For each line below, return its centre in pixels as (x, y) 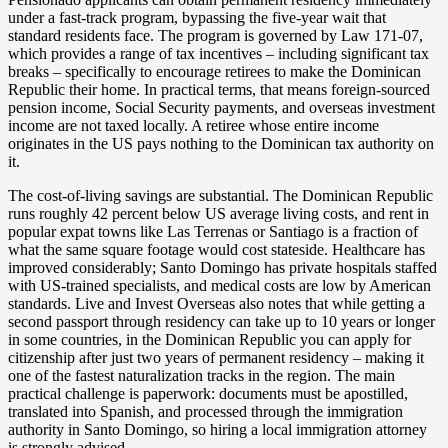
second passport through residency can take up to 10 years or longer (221, 321)
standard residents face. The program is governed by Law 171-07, (215, 35)
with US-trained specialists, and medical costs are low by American (219, 285)
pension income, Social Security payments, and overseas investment (221, 107)
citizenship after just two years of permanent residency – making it (216, 357)
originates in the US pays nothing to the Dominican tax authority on (221, 143)
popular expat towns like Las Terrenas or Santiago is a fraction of (213, 231)
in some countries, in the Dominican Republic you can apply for (209, 339)
